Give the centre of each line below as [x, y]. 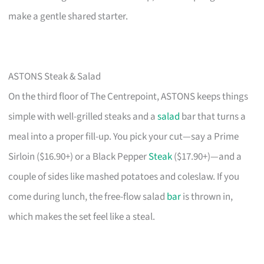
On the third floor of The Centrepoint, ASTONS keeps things [128, 96]
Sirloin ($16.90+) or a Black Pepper [79, 156]
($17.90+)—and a [207, 156]
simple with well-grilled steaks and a [83, 116]
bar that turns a [213, 116]
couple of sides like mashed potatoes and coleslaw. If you [124, 176]
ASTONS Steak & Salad [55, 76]
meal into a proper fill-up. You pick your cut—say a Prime [124, 136]
